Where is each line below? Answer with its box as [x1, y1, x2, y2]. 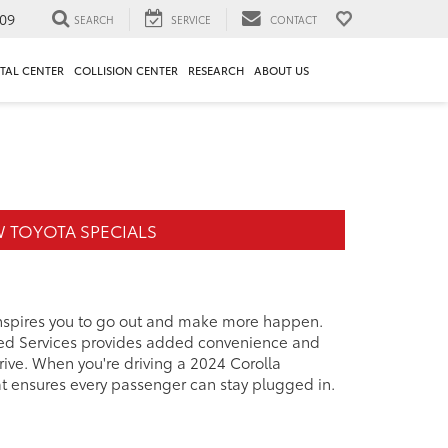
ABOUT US [253, 62, 309, 79]
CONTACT [270, 11, 317, 27]
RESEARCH [187, 62, 244, 79]
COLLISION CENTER [73, 62, 178, 79]
